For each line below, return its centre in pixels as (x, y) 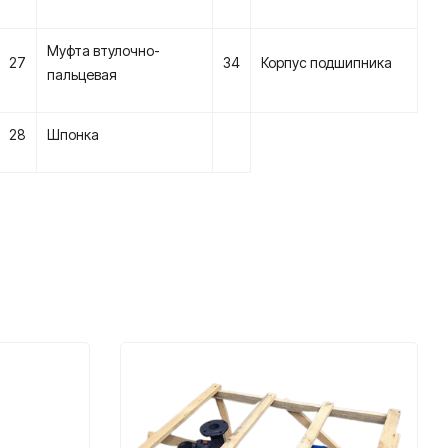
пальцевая (82, 74)
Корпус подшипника (326, 62)
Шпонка (73, 134)
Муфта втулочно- (103, 50)
